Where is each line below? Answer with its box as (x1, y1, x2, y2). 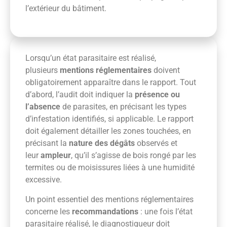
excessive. (25, 175, 62, 185)
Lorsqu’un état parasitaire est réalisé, (25, 53, 156, 63)
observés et (135, 138, 177, 148)
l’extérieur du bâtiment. (25, 3, 106, 13)
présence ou (135, 90, 180, 100)
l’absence (25, 102, 60, 112)
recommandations (72, 206, 138, 216)
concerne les (25, 206, 72, 216)
